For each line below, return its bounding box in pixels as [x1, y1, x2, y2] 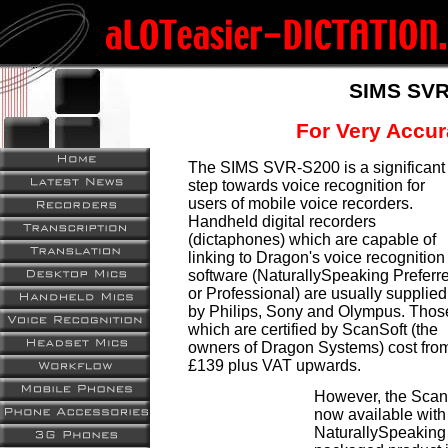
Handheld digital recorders [187, 213, 376, 231]
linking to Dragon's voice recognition [187, 249, 445, 267]
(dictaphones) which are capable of [187, 231, 436, 249]
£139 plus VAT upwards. [187, 357, 361, 375]
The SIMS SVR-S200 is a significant [187, 159, 445, 177]
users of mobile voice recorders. [187, 195, 413, 213]
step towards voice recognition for [187, 177, 425, 195]
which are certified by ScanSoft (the [187, 321, 438, 339]
